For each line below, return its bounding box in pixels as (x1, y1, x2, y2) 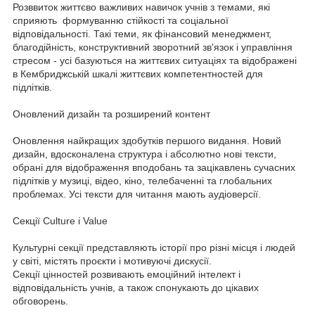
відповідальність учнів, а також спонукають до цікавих (13, 282, 259, 294)
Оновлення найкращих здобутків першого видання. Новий (13, 135, 281, 147)
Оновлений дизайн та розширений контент (13, 108, 210, 120)
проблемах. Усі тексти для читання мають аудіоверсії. (13, 188, 264, 200)
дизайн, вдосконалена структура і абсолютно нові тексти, (13, 148, 276, 160)
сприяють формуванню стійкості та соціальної (13, 15, 229, 27)
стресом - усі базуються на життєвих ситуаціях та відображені (13, 55, 297, 67)
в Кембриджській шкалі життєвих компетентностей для (13, 68, 263, 80)
